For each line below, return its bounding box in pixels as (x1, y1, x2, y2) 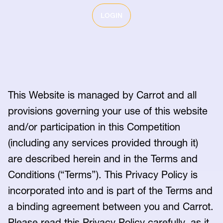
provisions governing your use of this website (8, 105, 208, 117)
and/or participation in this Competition (8, 121, 180, 133)
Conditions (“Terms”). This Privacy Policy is (8, 169, 198, 181)
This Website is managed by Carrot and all (8, 89, 197, 101)
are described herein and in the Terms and (8, 153, 198, 165)
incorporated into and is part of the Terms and (8, 185, 213, 197)
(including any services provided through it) (8, 137, 198, 149)
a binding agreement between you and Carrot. (8, 201, 214, 213)
